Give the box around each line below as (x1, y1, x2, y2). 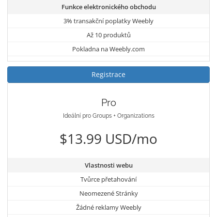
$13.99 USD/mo (60, 129, 157, 148)
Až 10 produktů (86, 30, 131, 39)
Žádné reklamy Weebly (76, 202, 141, 212)
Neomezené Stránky (79, 188, 138, 198)
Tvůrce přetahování (80, 174, 137, 184)
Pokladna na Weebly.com (72, 44, 145, 53)
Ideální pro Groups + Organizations (62, 112, 155, 119)
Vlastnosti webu (84, 160, 133, 170)
